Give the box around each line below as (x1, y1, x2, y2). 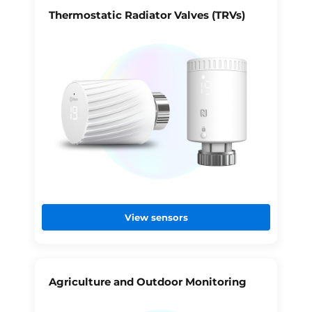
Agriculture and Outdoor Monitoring (48, 274, 247, 288)
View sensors (124, 211, 188, 223)
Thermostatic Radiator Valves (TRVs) (48, 8, 245, 22)
